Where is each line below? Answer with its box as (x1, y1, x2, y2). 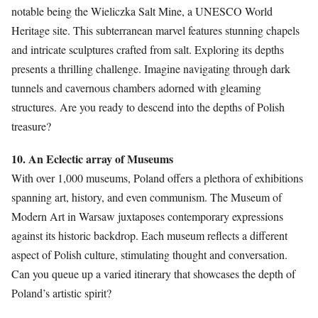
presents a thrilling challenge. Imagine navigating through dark (11, 60, 290, 76)
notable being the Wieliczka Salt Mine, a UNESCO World (11, 3, 273, 18)
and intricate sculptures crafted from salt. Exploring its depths (11, 41, 284, 57)
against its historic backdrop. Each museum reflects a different (11, 227, 287, 243)
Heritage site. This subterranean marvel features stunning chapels (11, 22, 300, 38)
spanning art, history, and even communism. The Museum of (11, 189, 282, 204)
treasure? (11, 118, 51, 133)
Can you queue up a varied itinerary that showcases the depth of (11, 265, 295, 281)
